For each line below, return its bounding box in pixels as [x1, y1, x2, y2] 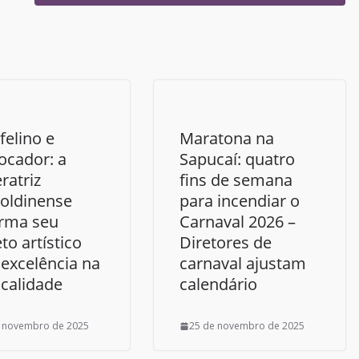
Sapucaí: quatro [179, 148, 295, 171]
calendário [179, 273, 257, 296]
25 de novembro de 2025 [189, 319, 305, 333]
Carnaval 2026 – [179, 211, 296, 233]
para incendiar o [179, 190, 300, 212]
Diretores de [179, 232, 272, 254]
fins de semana [179, 169, 292, 192]
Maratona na [179, 127, 274, 150]
